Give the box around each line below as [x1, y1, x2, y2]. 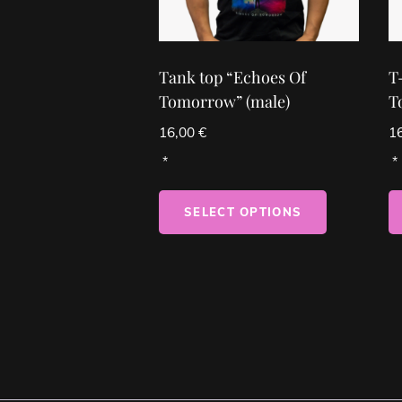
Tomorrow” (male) [159, 90, 290, 112]
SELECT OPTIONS [184, 205, 302, 220]
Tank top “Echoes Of [159, 66, 306, 88]
